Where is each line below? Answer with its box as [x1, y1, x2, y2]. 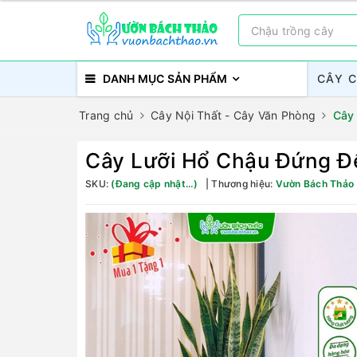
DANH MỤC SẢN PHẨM [103, 72, 228, 85]
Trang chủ [79, 108, 134, 122]
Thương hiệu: [209, 178, 276, 190]
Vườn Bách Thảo [275, 178, 354, 190]
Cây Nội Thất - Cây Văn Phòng [151, 108, 316, 122]
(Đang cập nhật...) [111, 178, 198, 190]
